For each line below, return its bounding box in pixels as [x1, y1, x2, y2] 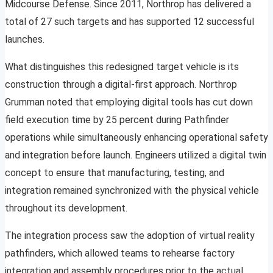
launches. [5, 34, 44, 46]
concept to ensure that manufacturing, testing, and [5, 167, 224, 179]
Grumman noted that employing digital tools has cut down [5, 96, 253, 108]
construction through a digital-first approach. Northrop [5, 79, 237, 91]
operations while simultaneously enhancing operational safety [5, 132, 268, 144]
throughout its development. [5, 202, 127, 214]
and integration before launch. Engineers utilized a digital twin [5, 149, 266, 161]
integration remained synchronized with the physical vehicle [5, 185, 259, 197]
